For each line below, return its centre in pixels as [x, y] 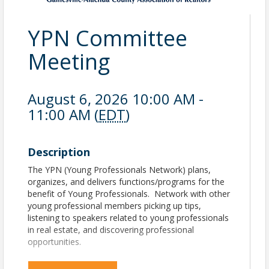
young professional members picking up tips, [114, 206]
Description [59, 152]
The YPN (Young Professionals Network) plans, [119, 170]
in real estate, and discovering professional [111, 230]
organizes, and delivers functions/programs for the [126, 182]
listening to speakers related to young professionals [128, 218]
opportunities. [54, 242]
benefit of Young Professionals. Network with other [129, 194]
